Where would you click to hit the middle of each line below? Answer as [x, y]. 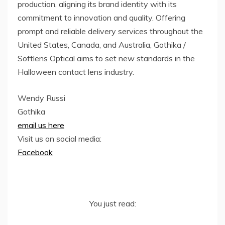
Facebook [35, 152]
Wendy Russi [41, 98]
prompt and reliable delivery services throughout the [110, 31]
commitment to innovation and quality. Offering [101, 18]
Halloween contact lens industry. [76, 72]
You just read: [113, 204]
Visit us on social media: [60, 139]
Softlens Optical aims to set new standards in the [106, 59]
